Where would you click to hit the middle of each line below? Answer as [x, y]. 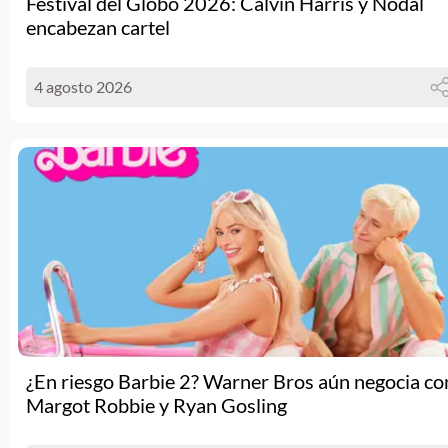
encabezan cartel [98, 27]
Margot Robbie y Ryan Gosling [156, 405]
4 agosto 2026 [83, 86]
